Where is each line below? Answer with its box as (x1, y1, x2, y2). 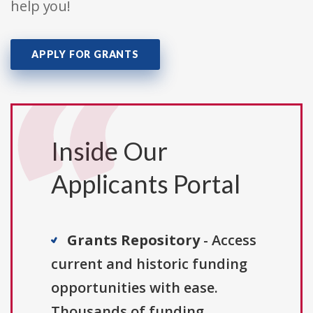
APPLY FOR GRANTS (31, 48, 139, 61)
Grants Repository (67, 231, 200, 250)
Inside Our (51, 136, 168, 167)
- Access (200, 231, 256, 250)
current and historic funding (51, 254, 247, 274)
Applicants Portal (51, 168, 240, 200)
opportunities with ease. (51, 278, 218, 298)
